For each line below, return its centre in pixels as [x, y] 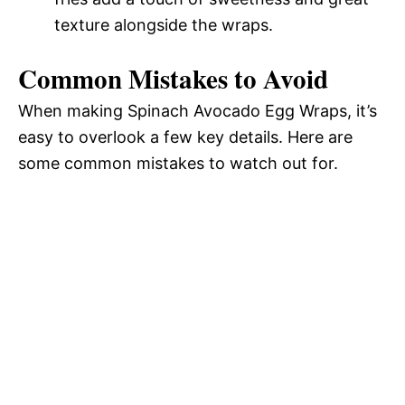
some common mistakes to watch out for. [178, 163]
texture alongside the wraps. [164, 24]
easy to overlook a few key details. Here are [185, 137]
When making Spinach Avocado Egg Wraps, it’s [198, 110]
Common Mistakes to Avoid [173, 78]
